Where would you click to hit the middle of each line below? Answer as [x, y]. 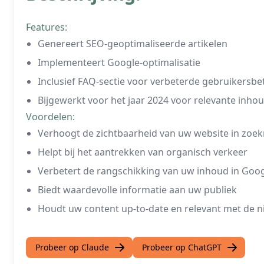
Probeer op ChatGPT [182, 247]
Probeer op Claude [72, 247]
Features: [47, 27]
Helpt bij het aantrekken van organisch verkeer [143, 152]
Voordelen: [50, 117]
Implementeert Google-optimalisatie [119, 62]
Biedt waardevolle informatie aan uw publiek [137, 190]
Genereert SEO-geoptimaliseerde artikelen [133, 44]
